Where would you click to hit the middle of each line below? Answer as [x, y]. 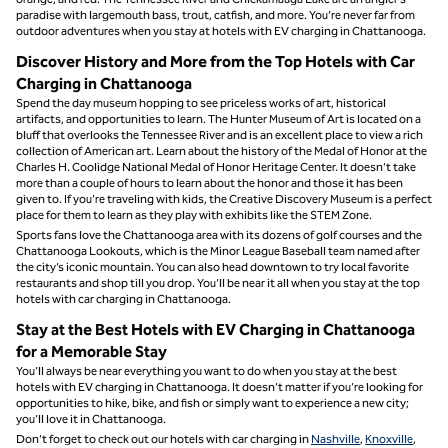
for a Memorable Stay [91, 351]
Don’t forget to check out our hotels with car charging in [163, 438]
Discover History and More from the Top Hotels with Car [215, 61]
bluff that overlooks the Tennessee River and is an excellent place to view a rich [219, 134]
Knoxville [389, 438]
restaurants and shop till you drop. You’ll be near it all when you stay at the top [218, 282]
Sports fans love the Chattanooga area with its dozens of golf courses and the [219, 234]
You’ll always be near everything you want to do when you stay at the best [206, 370]
